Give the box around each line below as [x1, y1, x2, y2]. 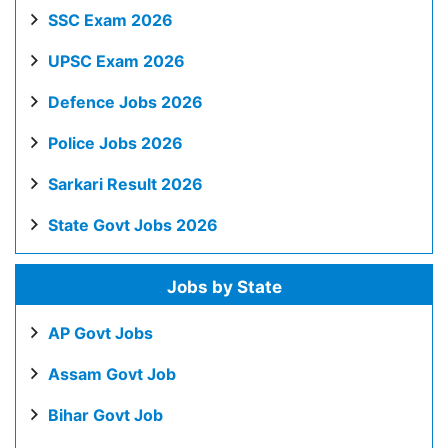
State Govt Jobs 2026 [48, 215, 218, 235]
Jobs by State [166, 277, 282, 297]
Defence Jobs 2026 [48, 92, 203, 112]
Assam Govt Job [48, 364, 176, 384]
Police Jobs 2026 [48, 133, 183, 153]
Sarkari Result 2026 [48, 174, 203, 194]
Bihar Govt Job [48, 405, 163, 425]
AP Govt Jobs [48, 323, 153, 343]
